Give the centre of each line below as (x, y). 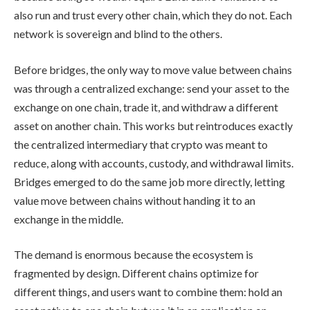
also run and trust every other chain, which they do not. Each (153, 15)
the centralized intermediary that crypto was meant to (141, 144)
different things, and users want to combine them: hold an (148, 292)
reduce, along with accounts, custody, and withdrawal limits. (154, 163)
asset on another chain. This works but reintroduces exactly (153, 125)
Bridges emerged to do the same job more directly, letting (149, 181)
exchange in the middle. (69, 219)
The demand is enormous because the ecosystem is (134, 255)
